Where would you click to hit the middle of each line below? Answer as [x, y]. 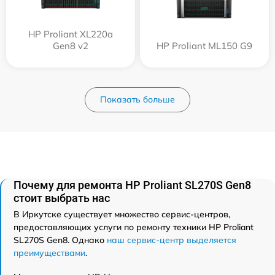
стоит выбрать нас [62, 198]
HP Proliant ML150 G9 [204, 46]
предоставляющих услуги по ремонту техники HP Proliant [134, 227]
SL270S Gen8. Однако [60, 240]
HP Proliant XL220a [71, 34]
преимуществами [49, 253]
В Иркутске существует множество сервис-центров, [122, 214]
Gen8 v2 [71, 46]
